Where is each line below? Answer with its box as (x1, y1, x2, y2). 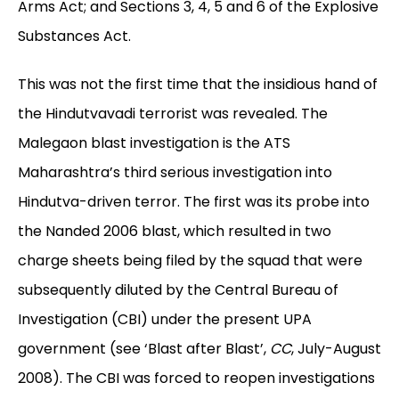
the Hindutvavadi (18, 103, 135, 125)
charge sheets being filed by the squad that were (18, 250, 362, 272)
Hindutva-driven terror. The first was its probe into (18, 191, 370, 213)
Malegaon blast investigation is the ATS (18, 133, 290, 154)
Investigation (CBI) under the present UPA (18, 309, 312, 330)
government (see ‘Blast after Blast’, (18, 338, 270, 360)
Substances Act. (18, 26, 131, 47)
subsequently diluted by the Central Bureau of (18, 280, 338, 301)
